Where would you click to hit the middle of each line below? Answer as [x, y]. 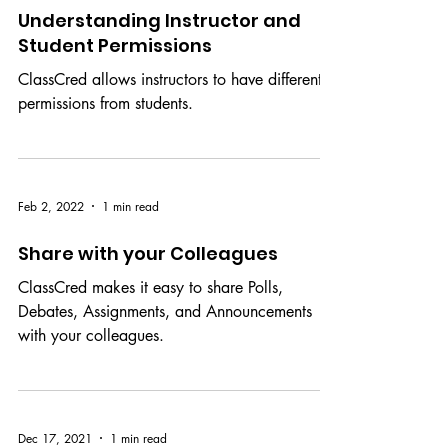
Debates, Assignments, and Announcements [165, 351]
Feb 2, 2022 [51, 246]
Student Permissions [115, 85]
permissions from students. [105, 143]
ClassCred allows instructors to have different [170, 119]
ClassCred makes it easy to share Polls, [150, 327]
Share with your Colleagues [148, 293]
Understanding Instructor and [159, 60]
